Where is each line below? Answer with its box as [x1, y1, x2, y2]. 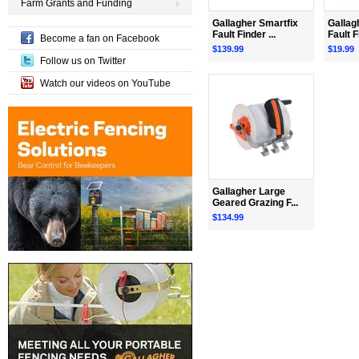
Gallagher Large [212, 185, 285, 197]
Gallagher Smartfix [212, 17, 298, 29]
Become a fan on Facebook [40, 33, 159, 44]
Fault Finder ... [212, 28, 276, 40]
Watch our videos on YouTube [40, 78, 171, 89]
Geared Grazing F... [212, 196, 298, 208]
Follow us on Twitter [40, 55, 126, 67]
